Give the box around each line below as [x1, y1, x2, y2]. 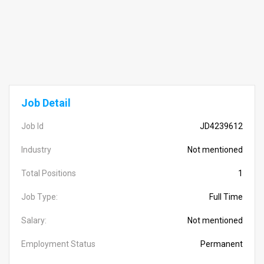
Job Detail [21, 97, 71, 109]
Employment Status [21, 239, 95, 249]
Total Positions [21, 169, 76, 178]
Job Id [21, 121, 44, 131]
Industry [21, 145, 51, 154]
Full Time [209, 192, 243, 202]
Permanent [200, 239, 243, 249]
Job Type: [21, 192, 58, 202]
